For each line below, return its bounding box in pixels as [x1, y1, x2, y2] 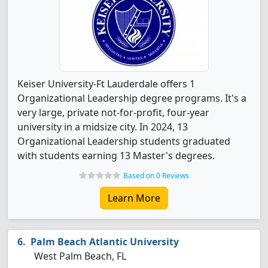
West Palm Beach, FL [32, 249, 126, 263]
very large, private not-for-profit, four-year [17, 106, 209, 119]
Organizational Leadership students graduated [17, 135, 230, 148]
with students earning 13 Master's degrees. [17, 149, 215, 162]
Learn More [108, 191, 160, 205]
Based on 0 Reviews [123, 170, 189, 181]
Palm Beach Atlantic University [31, 235, 179, 248]
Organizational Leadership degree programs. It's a [17, 92, 246, 105]
